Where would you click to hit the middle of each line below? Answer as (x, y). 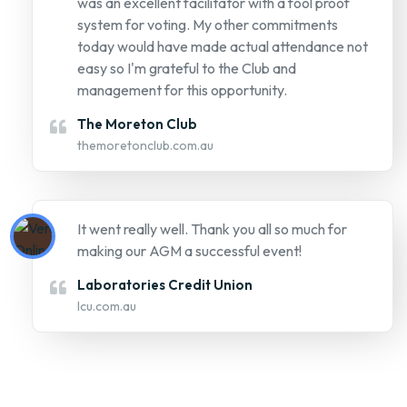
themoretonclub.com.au (145, 146)
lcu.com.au (107, 307)
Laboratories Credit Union (165, 285)
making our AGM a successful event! (189, 251)
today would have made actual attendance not (223, 47)
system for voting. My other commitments (208, 25)
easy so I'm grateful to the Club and (187, 69)
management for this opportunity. (182, 90)
